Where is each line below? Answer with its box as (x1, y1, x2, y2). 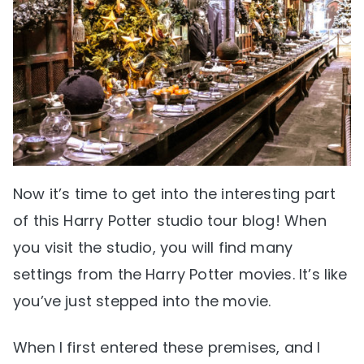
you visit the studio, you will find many (13, 236, 293, 258)
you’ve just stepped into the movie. (13, 290, 271, 311)
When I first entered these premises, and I (13, 336, 321, 357)
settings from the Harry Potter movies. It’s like (13, 263, 348, 284)
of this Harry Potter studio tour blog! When (13, 210, 327, 231)
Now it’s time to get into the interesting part (13, 183, 336, 204)
